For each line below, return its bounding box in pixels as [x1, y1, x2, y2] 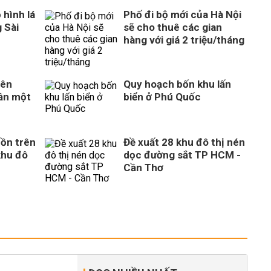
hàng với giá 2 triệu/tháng [123, 34, 244, 46]
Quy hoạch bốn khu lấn [123, 78, 231, 90]
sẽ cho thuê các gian [123, 21, 222, 33]
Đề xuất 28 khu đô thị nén [123, 136, 245, 148]
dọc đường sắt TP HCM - [123, 149, 241, 161]
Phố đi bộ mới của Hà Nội [123, 8, 241, 21]
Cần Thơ [123, 162, 163, 174]
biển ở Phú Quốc [123, 91, 201, 103]
